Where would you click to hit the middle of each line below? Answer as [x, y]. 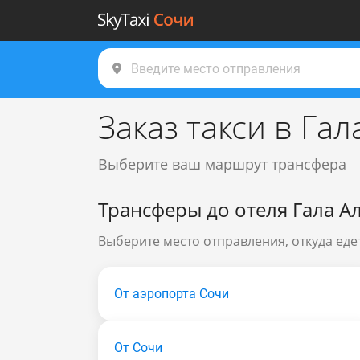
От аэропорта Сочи [172, 294]
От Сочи [138, 348]
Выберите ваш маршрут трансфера [222, 164]
